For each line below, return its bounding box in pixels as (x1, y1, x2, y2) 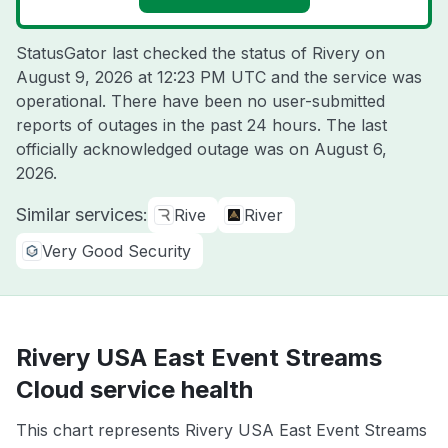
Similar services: (16, 204, 148, 225)
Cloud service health (16, 375, 253, 404)
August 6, (314, 139, 387, 159)
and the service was (266, 67, 422, 87)
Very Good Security (42, 241, 191, 261)
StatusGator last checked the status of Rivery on (16, 43, 385, 63)
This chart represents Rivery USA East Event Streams (16, 420, 427, 440)
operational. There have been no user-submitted (16, 91, 385, 111)
